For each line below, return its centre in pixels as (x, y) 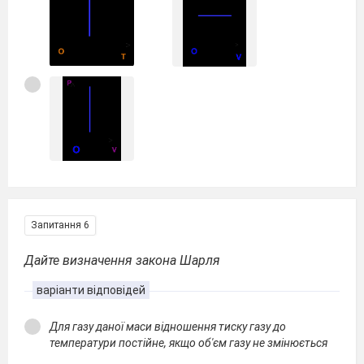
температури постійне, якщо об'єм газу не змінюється (188, 343)
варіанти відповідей (91, 290)
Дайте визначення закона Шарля (122, 260)
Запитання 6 (60, 225)
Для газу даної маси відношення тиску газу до (168, 327)
